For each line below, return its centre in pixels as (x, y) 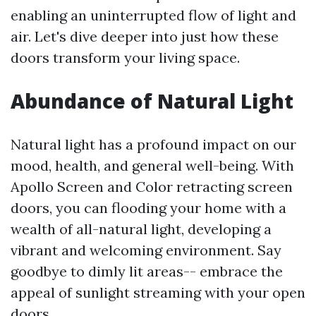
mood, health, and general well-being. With (152, 165)
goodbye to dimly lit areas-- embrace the (147, 271)
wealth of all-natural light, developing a (141, 229)
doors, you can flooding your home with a (148, 208)
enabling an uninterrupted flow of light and (153, 15)
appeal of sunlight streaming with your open (158, 292)
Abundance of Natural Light (152, 101)
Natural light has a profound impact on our (153, 144)
